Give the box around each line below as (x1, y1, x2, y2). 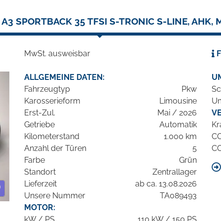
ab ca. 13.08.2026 (135, 179, 197, 189)
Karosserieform (24, 96, 80, 106)
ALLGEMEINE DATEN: (24, 73, 105, 82)
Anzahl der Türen (24, 144, 86, 153)
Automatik (159, 120, 197, 130)
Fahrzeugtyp (24, 84, 70, 94)
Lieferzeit (24, 179, 57, 189)
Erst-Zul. (24, 108, 55, 118)
